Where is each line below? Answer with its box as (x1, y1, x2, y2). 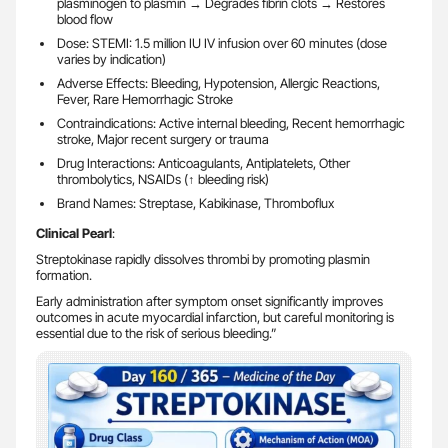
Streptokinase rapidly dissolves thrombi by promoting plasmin (36, 251, 370, 267)
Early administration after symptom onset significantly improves (36, 293, 383, 309)
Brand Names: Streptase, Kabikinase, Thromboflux (56, 195, 334, 211)
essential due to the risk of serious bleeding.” (36, 325, 277, 341)
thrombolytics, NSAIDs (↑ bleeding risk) (56, 171, 269, 187)
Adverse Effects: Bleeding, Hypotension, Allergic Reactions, (56, 75, 380, 91)
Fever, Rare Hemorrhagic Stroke (56, 91, 233, 107)
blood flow (56, 11, 113, 27)
